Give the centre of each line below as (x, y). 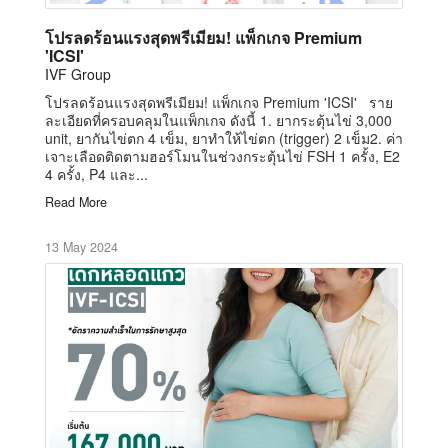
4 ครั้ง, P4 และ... (96, 173)
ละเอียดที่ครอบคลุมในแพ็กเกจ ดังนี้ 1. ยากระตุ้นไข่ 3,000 (218, 119)
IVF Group (78, 73)
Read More (76, 201)
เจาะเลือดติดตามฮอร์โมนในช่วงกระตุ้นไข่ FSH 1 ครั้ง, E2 (222, 155)
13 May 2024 (81, 246)
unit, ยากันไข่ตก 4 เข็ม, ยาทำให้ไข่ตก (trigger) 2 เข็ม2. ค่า (224, 137)
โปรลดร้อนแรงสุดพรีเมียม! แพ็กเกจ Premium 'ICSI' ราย (219, 101)
